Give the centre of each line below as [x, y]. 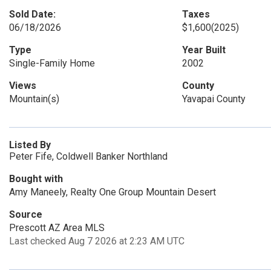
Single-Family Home [52, 63]
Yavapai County [214, 99]
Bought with [36, 179]
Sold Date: [32, 14]
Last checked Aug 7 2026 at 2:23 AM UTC [97, 241]
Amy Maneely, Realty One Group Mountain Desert [113, 192]
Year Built [204, 50]
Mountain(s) [34, 99]
